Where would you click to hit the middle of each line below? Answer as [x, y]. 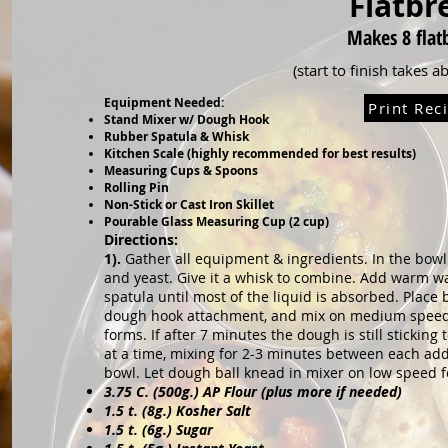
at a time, [137, 353]
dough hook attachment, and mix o [221, 315]
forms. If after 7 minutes [188, 334]
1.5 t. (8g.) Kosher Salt [178, 410]
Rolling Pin [137, 187]
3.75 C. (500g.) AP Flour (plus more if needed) [253, 391]
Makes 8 [378, 37]
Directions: [141, 239]
